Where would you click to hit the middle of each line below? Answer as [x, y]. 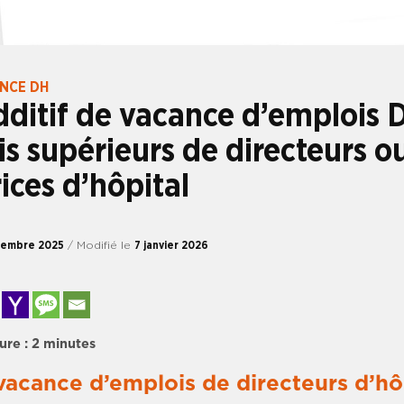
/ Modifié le [101, 245]
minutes [69, 344]
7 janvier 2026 [171, 245]
